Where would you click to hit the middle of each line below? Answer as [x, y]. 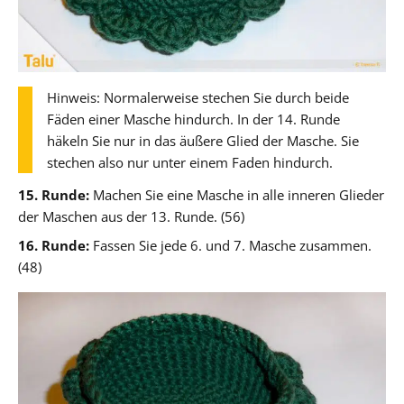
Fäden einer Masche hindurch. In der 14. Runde [193, 119]
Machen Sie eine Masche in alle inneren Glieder [237, 194]
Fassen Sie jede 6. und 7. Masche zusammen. [230, 245]
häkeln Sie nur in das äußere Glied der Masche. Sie [203, 140]
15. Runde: [54, 194]
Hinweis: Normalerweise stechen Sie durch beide [198, 97]
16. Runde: [54, 245]
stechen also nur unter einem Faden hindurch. [190, 162]
